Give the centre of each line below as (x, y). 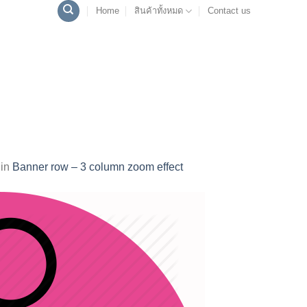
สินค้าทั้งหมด (159, 11)
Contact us (229, 11)
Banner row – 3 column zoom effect (98, 167)
